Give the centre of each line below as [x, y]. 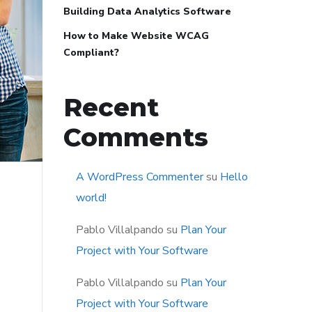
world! [91, 198]
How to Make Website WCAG [136, 36]
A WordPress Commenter [140, 177]
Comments [136, 137]
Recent [111, 107]
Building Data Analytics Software [147, 11]
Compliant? [91, 53]
